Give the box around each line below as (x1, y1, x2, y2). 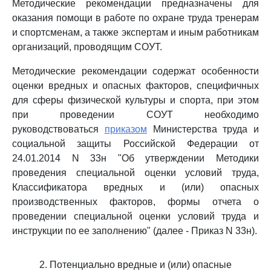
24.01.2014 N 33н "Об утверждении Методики (12, 153, 259, 163)
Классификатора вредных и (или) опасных (12, 182, 259, 192)
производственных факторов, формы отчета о (12, 197, 259, 207)
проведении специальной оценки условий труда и (12, 211, 259, 221)
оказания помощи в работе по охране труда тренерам (12, 13, 259, 23)
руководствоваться (12, 124, 105, 134)
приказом (104, 124, 147, 134)
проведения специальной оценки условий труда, (12, 168, 259, 178)
